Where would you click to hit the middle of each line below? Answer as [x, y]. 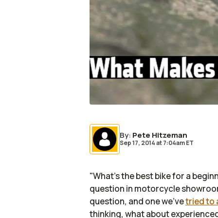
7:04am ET [178, 143]
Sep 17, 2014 [137, 143]
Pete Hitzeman [160, 135]
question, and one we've [137, 201]
